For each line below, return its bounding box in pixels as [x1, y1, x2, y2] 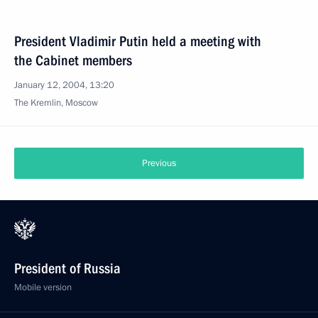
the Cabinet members [14, 52, 132, 69]
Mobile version [14, 281, 72, 294]
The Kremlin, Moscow [14, 97, 98, 109]
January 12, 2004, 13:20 [14, 79, 114, 92]
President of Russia [14, 260, 121, 277]
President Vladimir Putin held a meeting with [14, 33, 261, 50]
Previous [142, 157, 176, 170]
